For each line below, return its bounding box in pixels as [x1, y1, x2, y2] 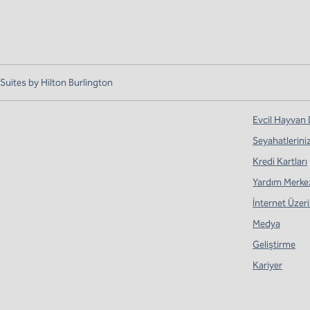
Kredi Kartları [253, 156, 307, 167]
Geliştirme [253, 239, 295, 250]
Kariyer [253, 259, 282, 271]
